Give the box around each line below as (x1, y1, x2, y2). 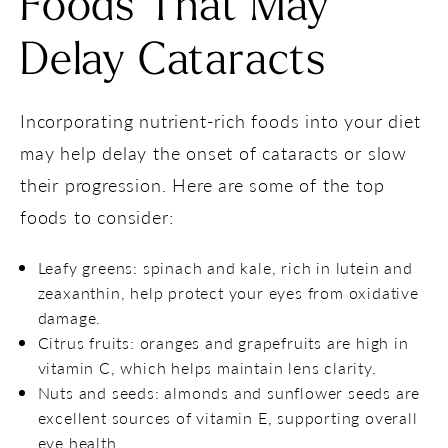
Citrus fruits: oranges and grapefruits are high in (37, 330, 409, 354)
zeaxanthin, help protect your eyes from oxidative (37, 280, 419, 304)
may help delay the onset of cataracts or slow (20, 139, 407, 165)
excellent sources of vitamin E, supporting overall (37, 405, 418, 429)
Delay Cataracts (20, 39, 326, 85)
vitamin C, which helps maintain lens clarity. (37, 355, 377, 379)
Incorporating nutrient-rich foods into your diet (20, 107, 421, 133)
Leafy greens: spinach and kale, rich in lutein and (37, 255, 413, 279)
